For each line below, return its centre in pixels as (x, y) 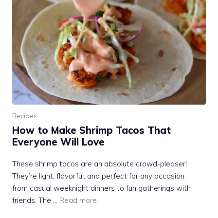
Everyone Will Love (58, 142)
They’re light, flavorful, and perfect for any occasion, (99, 176)
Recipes (25, 116)
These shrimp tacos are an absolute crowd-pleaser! (100, 164)
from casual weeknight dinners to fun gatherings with (101, 188)
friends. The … (36, 200)
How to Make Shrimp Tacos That (91, 130)
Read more (78, 200)
